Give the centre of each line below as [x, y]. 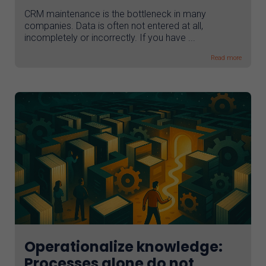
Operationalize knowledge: [123, 247]
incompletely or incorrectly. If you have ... [110, 37]
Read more [226, 58]
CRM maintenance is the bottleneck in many [115, 14]
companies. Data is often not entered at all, [114, 26]
